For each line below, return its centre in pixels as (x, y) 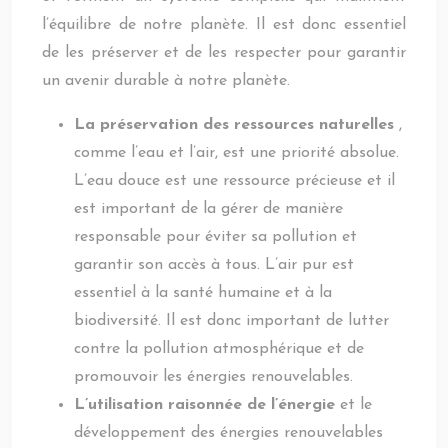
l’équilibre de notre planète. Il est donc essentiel (224, 25)
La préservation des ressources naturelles (236, 125)
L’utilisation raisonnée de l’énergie (207, 405)
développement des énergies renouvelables (228, 433)
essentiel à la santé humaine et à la (203, 293)
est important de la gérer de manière (208, 209)
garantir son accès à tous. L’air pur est (214, 265)
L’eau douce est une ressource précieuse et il (234, 181)
